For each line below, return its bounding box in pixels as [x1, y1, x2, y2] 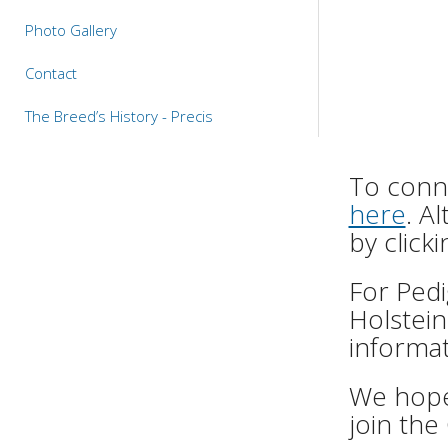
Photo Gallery [25, 20, 117, 41]
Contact [25, 63, 77, 84]
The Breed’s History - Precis [25, 106, 213, 127]
